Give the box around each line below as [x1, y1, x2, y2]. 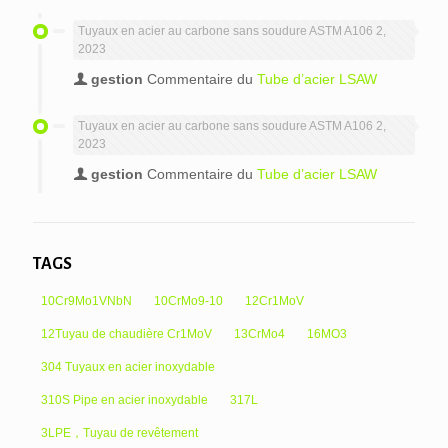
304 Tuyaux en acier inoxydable [41, 360, 215, 375]
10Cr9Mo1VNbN [41, 294, 132, 309]
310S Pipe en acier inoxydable [41, 393, 208, 408]
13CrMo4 [234, 327, 285, 342]
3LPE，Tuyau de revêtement [41, 426, 198, 441]
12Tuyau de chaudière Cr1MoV [41, 327, 212, 342]
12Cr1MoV [245, 294, 304, 309]
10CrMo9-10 [154, 294, 223, 309]
